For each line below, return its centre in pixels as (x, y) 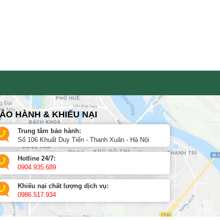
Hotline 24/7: (37, 158)
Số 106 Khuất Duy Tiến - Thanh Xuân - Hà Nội (83, 139)
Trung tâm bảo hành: (49, 131)
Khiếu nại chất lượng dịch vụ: (63, 186)
